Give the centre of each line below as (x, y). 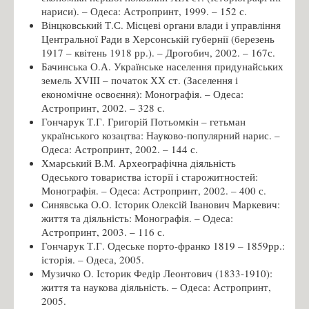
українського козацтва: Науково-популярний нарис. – (161, 135)
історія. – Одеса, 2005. (93, 259)
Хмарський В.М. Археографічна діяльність (139, 162)
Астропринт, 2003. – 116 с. (103, 231)
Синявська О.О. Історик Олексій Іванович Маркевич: (161, 204)
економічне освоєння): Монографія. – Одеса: (142, 93)
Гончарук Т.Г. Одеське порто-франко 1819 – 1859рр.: (163, 245)
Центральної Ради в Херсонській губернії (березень (158, 38)
